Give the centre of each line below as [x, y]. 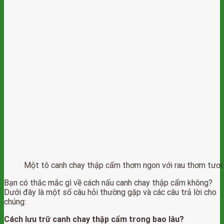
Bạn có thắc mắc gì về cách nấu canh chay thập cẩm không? [108, 183]
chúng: [15, 202]
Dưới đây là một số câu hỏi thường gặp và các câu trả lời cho [110, 192]
